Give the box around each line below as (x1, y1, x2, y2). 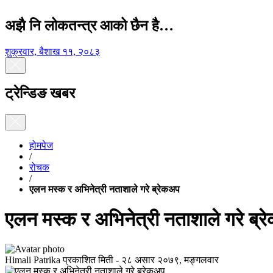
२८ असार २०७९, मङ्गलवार (121, 254, 219, 265)
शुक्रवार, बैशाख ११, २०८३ (5, 46, 100, 57)
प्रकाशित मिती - (63, 254, 119, 265)
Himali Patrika (5, 254, 60, 265)
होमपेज (29, 140, 53, 151)
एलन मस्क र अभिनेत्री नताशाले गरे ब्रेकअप (29, 184, 180, 195)
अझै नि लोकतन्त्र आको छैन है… (5, 18, 174, 34)
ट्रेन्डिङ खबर (5, 85, 75, 102)
